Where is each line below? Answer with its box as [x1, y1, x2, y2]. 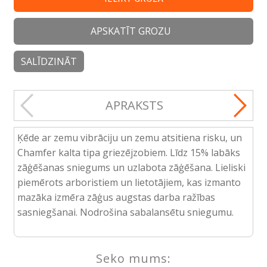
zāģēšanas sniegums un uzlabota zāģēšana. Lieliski [17, 161, 246, 175]
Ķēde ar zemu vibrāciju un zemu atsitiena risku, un [17, 131, 242, 145]
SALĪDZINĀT [20, 55, 77, 69]
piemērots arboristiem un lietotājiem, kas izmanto [17, 176, 241, 190]
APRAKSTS [105, 97, 163, 114]
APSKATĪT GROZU [91, 24, 172, 38]
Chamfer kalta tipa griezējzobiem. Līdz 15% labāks [17, 146, 240, 160]
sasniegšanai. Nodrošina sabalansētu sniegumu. [17, 206, 234, 219]
